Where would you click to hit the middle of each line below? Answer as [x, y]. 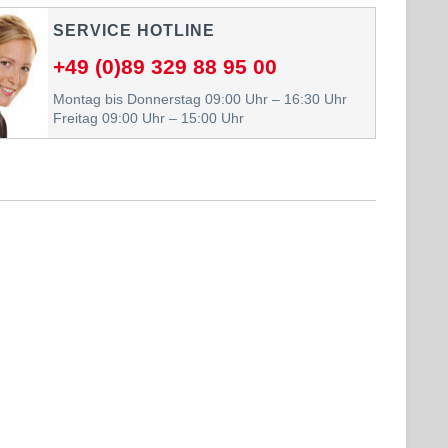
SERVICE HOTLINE [133, 30]
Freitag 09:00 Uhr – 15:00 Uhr [148, 118]
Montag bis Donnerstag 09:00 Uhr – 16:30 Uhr [199, 99]
